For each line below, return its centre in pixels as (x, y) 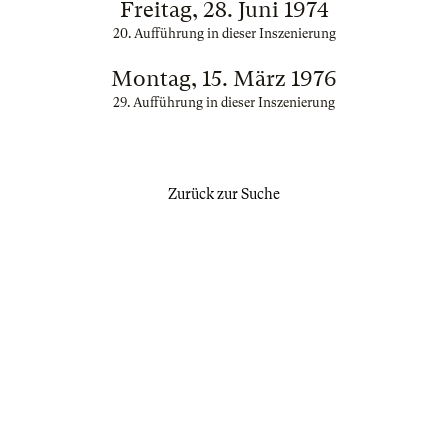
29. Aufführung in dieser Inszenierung (224, 102)
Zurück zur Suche (224, 194)
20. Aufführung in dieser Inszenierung (224, 33)
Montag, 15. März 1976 (224, 78)
